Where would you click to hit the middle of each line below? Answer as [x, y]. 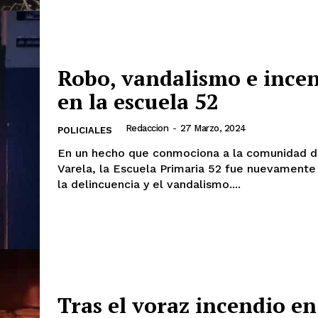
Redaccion [147, 128]
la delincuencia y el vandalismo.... [149, 185]
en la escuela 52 [138, 102]
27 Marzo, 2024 [213, 128]
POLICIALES [85, 131]
